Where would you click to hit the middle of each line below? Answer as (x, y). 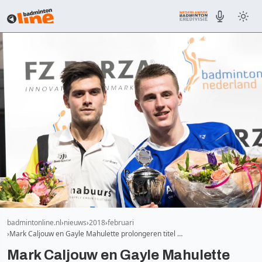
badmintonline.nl (34, 222)
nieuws (75, 222)
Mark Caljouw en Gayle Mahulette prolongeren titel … (96, 233)
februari (121, 222)
